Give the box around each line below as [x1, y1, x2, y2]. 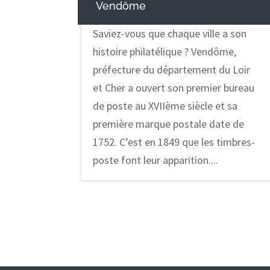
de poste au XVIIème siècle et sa [93, 99, 238, 113]
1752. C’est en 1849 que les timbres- [93, 135, 256, 149]
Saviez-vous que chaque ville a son [93, 27, 247, 41]
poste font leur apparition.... [93, 153, 219, 168]
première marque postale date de [93, 117, 245, 131]
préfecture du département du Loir [93, 63, 251, 77]
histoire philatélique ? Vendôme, [93, 45, 237, 59]
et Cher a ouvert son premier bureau [93, 81, 255, 95]
